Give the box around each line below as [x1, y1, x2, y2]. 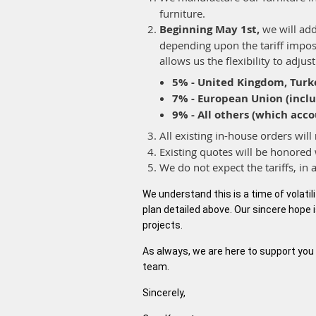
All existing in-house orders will [159, 128, 315, 143]
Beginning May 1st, [159, 22, 260, 37]
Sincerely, [142, 287, 186, 299]
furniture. [159, 6, 205, 21]
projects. [142, 219, 183, 231]
